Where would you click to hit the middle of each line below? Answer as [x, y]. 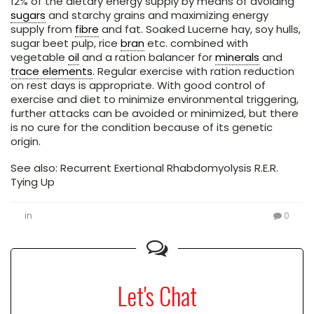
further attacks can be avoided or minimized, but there [155, 114]
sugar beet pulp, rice [66, 43]
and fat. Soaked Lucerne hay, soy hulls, [200, 29]
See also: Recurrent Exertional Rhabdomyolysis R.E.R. [144, 168]
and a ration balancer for [147, 57]
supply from [43, 29]
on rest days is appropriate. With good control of [138, 86]
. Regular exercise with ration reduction [193, 71]
